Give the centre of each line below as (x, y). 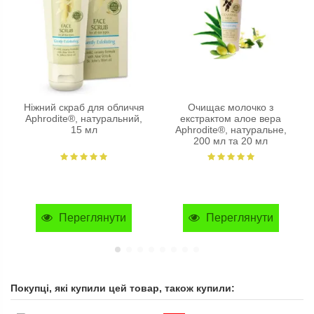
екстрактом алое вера (231, 118)
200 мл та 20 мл (231, 141)
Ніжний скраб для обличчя (84, 107)
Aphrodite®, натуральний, (84, 118)
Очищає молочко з (231, 107)
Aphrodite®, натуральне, (231, 130)
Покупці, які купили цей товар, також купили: (123, 288)
